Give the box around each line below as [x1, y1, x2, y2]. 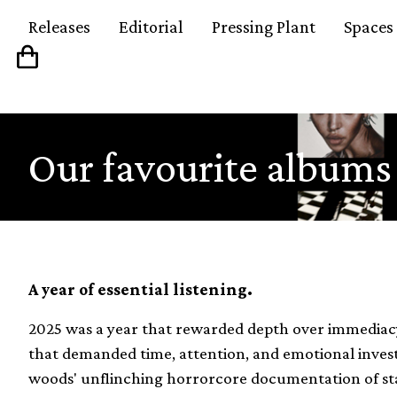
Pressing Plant [212, 17, 315, 36]
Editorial [119, 17, 183, 36]
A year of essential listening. [28, 280, 253, 300]
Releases [28, 17, 90, 36]
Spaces [344, 17, 393, 36]
